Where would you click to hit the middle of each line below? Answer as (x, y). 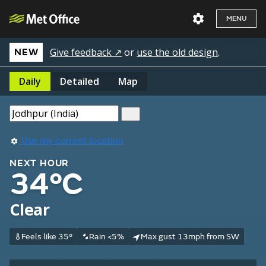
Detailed (80, 81)
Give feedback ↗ (86, 52)
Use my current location (71, 141)
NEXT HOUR (39, 163)
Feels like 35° (47, 237)
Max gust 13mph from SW (190, 237)
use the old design (178, 52)
